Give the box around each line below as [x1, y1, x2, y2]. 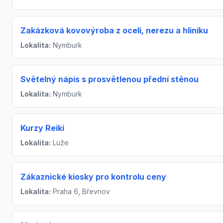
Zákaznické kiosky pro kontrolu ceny [20, 171, 166, 182]
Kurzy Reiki [20, 122, 64, 133]
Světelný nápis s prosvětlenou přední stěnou [20, 74, 199, 84]
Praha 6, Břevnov [51, 187, 110, 196]
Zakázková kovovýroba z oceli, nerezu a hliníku [20, 25, 208, 35]
